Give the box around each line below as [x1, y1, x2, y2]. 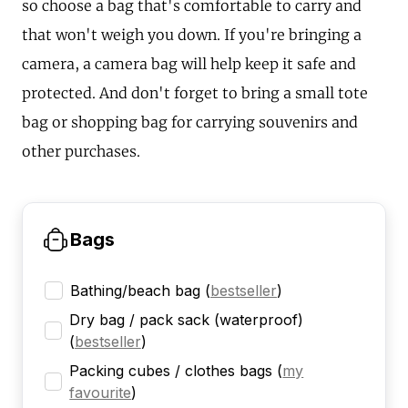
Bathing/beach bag [70, 281, 200, 301]
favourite [69, 383, 132, 403]
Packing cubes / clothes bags [69, 362, 273, 381]
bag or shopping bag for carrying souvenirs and [22, 113, 358, 132]
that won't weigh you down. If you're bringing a [22, 25, 362, 45]
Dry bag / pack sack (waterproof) [68, 311, 303, 330]
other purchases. [22, 142, 140, 161]
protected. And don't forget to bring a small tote [22, 84, 368, 103]
